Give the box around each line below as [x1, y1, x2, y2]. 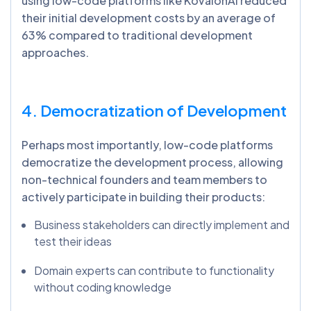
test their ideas [34, 234, 112, 249]
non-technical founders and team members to [22, 172, 267, 187]
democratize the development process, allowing [22, 155, 283, 170]
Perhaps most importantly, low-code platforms [22, 137, 273, 153]
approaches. [22, 45, 89, 60]
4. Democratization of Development [22, 101, 287, 121]
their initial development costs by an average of [22, 10, 276, 26]
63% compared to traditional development [22, 28, 253, 43]
